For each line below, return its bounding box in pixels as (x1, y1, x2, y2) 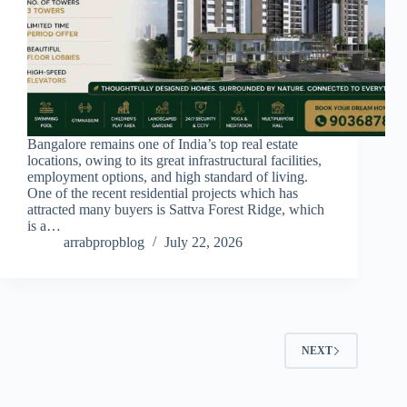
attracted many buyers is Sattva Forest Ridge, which (27, 202, 324, 218)
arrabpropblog (64, 234, 144, 251)
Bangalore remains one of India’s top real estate (27, 136, 298, 153)
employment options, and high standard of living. (27, 169, 308, 185)
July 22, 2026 (164, 234, 243, 251)
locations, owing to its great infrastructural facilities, (27, 153, 322, 169)
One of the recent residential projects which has (27, 185, 298, 202)
